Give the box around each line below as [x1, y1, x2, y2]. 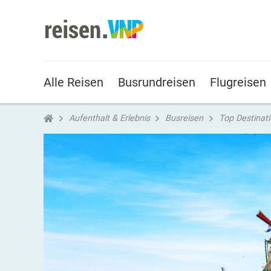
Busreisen [165, 113, 204, 123]
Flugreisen [210, 75, 266, 90]
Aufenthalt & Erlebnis [68, 113, 150, 123]
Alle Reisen [44, 75, 103, 90]
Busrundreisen [118, 75, 195, 90]
